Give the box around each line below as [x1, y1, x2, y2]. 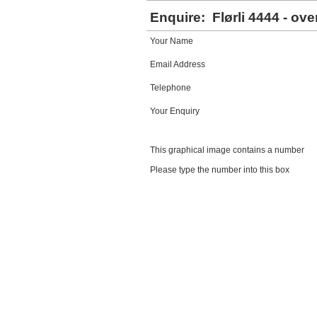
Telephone [150, 83, 191, 93]
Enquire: [150, 10, 209, 25]
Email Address [150, 59, 205, 69]
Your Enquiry [150, 106, 200, 116]
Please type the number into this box [150, 165, 289, 175]
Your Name [150, 36, 193, 46]
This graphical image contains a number [150, 145, 304, 155]
